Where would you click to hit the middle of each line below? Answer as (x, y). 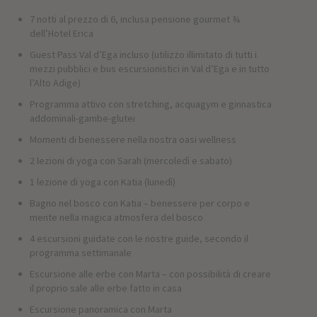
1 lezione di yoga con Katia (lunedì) (102, 182)
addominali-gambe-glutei (82, 119)
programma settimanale (80, 253)
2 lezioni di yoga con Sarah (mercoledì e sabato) (131, 161)
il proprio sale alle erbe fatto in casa (105, 288)
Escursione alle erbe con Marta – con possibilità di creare (150, 274)
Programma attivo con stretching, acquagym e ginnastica (150, 104)
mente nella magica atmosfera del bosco (116, 218)
